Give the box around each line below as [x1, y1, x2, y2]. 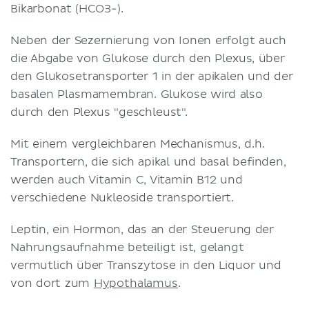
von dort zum [10, 276, 94, 290]
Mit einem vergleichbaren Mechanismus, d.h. [10, 137, 265, 151]
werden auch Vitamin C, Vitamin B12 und [10, 172, 243, 187]
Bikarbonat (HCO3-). [10, 1, 127, 16]
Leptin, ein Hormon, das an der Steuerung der [10, 222, 275, 237]
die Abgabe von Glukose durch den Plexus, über [10, 51, 285, 66]
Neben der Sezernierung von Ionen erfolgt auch [10, 33, 286, 48]
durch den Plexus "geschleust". [10, 105, 188, 119]
